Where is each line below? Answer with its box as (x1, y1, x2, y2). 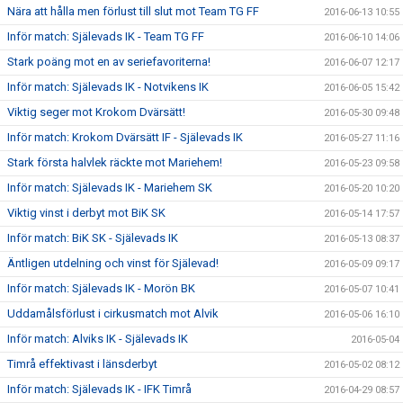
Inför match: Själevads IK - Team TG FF (7, 30, 204, 43)
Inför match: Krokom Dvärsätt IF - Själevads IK (7, 130, 243, 144)
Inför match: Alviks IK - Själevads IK (7, 332, 188, 345)
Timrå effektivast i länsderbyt (7, 357, 157, 371)
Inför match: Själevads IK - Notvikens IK (7, 80, 209, 94)
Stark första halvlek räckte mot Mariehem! (7, 156, 222, 169)
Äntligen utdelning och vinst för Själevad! (7, 256, 219, 270)
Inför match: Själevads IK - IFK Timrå (7, 382, 192, 396)
